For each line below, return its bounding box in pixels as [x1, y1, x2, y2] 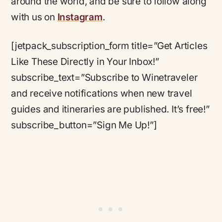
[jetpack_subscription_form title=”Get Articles [11, 40, 208, 52]
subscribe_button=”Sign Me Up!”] [11, 119, 157, 131]
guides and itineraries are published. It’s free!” [11, 104, 210, 115]
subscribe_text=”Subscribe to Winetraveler [11, 72, 198, 84]
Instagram [57, 11, 103, 23]
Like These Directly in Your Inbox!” [11, 56, 159, 68]
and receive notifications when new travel [11, 88, 192, 100]
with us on [11, 11, 57, 23]
